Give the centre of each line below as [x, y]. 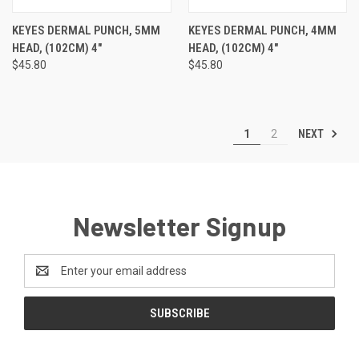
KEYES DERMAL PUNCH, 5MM [86, 30]
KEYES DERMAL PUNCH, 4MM [262, 30]
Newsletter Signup [179, 226]
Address [45, 278]
